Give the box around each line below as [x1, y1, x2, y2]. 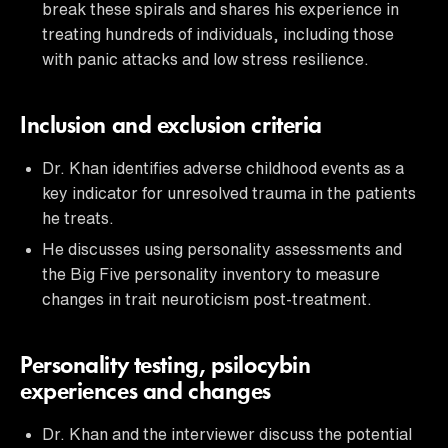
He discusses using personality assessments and [42, 240, 402, 257]
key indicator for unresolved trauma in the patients [42, 184, 416, 201]
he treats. [42, 209, 114, 226]
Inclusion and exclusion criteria [20, 114, 322, 139]
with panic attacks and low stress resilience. [42, 50, 369, 67]
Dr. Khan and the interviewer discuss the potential [42, 425, 412, 442]
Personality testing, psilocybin [20, 354, 311, 379]
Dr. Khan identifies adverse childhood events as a [42, 159, 404, 176]
